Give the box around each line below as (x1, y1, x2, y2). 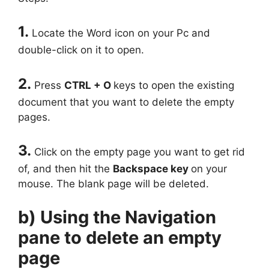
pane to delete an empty (18, 226, 222, 248)
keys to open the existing (113, 79, 234, 91)
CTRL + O (64, 79, 113, 91)
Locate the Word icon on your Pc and (32, 27, 210, 40)
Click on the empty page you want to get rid (34, 146, 245, 159)
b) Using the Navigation (18, 206, 216, 228)
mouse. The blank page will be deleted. (18, 178, 209, 190)
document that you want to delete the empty (18, 95, 234, 108)
